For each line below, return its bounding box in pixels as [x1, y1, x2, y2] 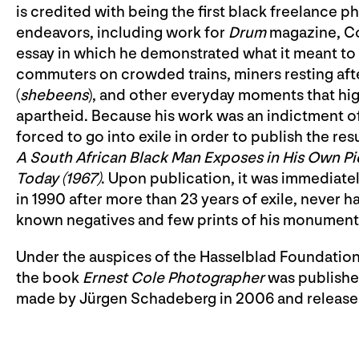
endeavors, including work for [16, 23, 228, 42]
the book [16, 268, 83, 288]
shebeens [20, 86, 88, 105]
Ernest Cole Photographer [83, 268, 264, 288]
